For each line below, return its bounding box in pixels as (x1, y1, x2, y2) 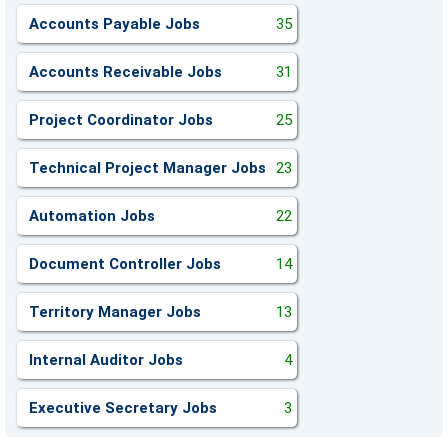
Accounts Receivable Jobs (29, 63, 222, 81)
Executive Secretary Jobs (29, 399, 217, 417)
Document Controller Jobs (29, 255, 221, 273)
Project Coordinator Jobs (29, 111, 213, 129)
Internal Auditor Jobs (29, 351, 183, 369)
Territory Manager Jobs (29, 303, 201, 321)
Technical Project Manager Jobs (29, 159, 266, 177)
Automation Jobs (29, 207, 155, 225)
